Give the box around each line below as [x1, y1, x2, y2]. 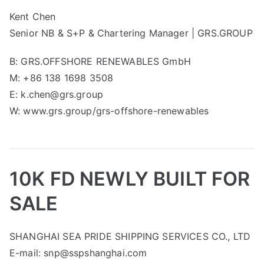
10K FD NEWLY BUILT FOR [9, 167, 250, 190]
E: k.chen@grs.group [9, 88, 104, 100]
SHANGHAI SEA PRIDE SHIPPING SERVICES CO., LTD [9, 230, 251, 242]
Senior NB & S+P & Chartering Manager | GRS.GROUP [9, 27, 253, 39]
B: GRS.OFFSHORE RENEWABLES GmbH [9, 55, 191, 67]
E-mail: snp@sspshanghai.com [9, 246, 147, 259]
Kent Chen [9, 10, 56, 22]
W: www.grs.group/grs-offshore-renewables [9, 104, 209, 117]
